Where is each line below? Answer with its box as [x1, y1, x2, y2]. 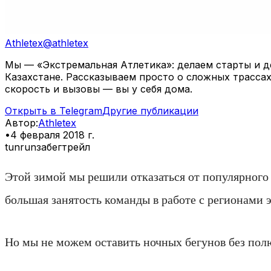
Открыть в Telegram [5, 104, 102, 117]
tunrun [5, 140, 36, 153]
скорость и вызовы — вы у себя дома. [5, 82, 192, 95]
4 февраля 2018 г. [10, 128, 94, 141]
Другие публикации [102, 104, 198, 117]
